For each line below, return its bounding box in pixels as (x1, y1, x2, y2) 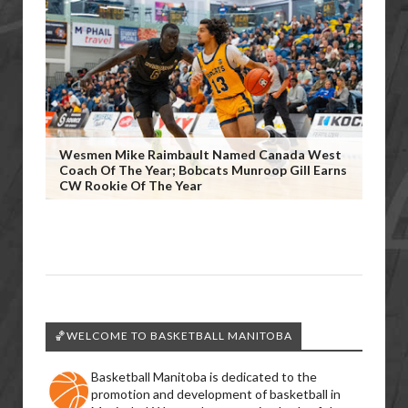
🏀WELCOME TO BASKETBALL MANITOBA (55, 329, 292, 342)
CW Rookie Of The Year (59, 178, 202, 193)
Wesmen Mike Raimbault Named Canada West (59, 147, 342, 162)
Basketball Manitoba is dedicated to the (91, 369, 317, 384)
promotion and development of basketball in (91, 386, 341, 402)
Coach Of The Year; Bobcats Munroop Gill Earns (59, 162, 347, 178)
